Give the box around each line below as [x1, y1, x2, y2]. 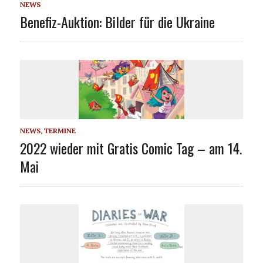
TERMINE [43, 126, 76, 135]
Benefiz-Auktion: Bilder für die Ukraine [19, 11, 215, 32]
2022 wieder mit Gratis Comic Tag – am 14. [19, 137, 242, 159]
